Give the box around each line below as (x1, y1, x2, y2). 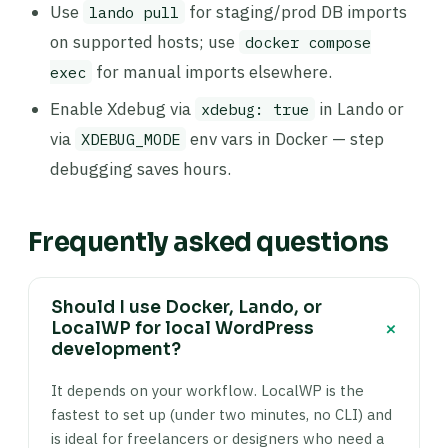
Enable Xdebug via (50, 98, 195, 120)
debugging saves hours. (50, 158, 231, 180)
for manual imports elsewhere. (92, 61, 332, 83)
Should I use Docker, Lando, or (51, 297, 322, 318)
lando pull (89, 2, 179, 22)
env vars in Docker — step (186, 128, 384, 150)
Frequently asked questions (28, 226, 389, 259)
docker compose (245, 32, 371, 52)
